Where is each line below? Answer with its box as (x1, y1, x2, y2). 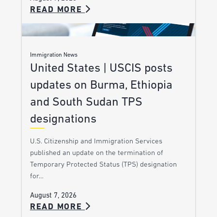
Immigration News (30, 52, 77, 58)
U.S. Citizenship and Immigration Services (30, 138, 162, 145)
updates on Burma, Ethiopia (30, 79, 172, 92)
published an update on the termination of (30, 149, 163, 157)
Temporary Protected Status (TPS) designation (30, 161, 177, 169)
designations (30, 113, 96, 125)
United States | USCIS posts (30, 62, 172, 75)
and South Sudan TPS (30, 96, 142, 108)
